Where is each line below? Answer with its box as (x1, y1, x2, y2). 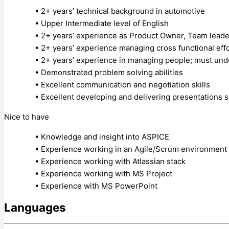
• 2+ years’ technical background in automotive (35, 6, 205, 16)
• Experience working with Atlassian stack (35, 156, 186, 166)
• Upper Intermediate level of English (35, 18, 169, 28)
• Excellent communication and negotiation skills (35, 79, 210, 89)
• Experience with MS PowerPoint (35, 180, 157, 191)
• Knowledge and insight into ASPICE (35, 131, 169, 142)
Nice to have (4, 111, 49, 122)
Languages (4, 200, 66, 215)
